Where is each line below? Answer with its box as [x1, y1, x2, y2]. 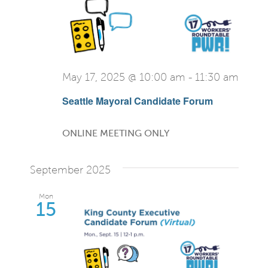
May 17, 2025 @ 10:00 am [62, 71, 185, 83]
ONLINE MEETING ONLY [62, 128, 169, 139]
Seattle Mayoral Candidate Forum [62, 94, 213, 108]
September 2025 [29, 164, 111, 176]
